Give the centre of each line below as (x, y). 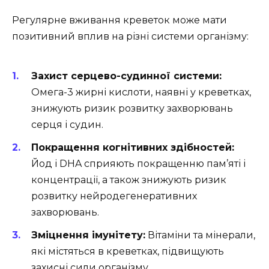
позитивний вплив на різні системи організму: (130, 37)
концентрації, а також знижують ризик (129, 180)
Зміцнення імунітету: (88, 235)
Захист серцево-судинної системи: (126, 76)
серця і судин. (67, 124)
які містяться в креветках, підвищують (128, 252)
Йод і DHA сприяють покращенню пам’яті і (138, 163)
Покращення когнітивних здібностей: (133, 147)
